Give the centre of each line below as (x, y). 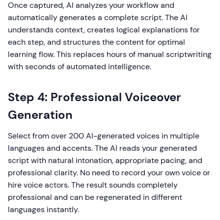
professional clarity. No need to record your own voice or (109, 173)
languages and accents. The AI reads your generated (102, 148)
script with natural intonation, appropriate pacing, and (105, 160)
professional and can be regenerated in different (95, 197)
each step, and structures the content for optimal (96, 42)
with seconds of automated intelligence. (80, 67)
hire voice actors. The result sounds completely (93, 185)
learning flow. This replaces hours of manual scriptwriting (110, 54)
